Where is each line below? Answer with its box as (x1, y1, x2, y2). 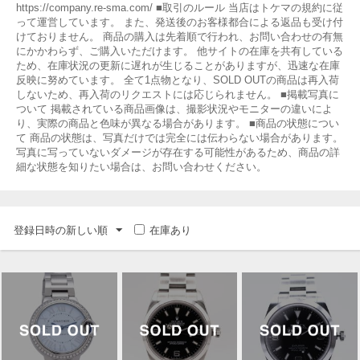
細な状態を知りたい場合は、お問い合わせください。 (16, 161, 267, 173)
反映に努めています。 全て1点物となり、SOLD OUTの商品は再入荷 (16, 74, 339, 86)
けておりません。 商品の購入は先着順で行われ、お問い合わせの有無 (16, 31, 343, 43)
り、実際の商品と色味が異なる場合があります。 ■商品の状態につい (16, 117, 339, 129)
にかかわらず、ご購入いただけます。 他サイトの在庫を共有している (16, 45, 343, 57)
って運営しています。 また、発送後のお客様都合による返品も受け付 (16, 16, 343, 28)
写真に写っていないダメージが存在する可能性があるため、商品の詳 (16, 146, 340, 158)
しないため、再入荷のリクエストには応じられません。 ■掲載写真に (16, 88, 339, 100)
